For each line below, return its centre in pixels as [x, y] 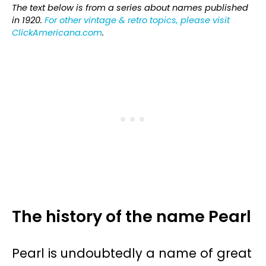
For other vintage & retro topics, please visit [137, 20]
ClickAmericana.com [57, 33]
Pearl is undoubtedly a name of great [132, 254]
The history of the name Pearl [132, 217]
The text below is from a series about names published [130, 8]
